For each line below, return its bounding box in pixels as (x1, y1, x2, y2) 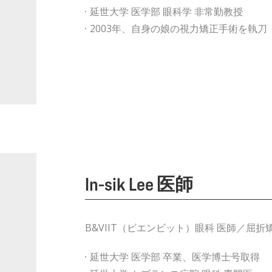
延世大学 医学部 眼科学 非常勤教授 (89, 5, 243, 18)
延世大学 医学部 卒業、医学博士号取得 (89, 250, 260, 263)
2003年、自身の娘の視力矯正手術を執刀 (89, 22, 267, 35)
